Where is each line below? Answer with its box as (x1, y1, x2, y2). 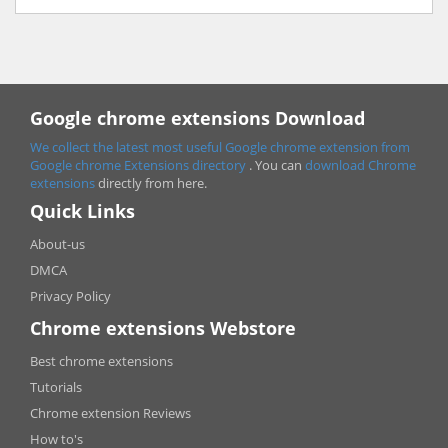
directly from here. (98, 173, 207, 192)
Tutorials (30, 377, 82, 396)
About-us (30, 234, 85, 253)
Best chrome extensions (30, 351, 173, 370)
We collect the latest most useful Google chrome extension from (30, 137, 410, 156)
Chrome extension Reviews (30, 403, 191, 422)
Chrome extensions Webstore (30, 315, 296, 340)
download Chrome (305, 155, 416, 174)
